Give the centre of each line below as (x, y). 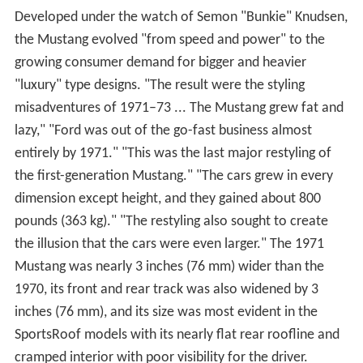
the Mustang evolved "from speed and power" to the (169, 41)
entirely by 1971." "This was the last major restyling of (173, 154)
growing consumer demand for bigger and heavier (160, 63)
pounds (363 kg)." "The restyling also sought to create (171, 222)
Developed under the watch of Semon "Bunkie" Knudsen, (181, 18)
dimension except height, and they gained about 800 (167, 199)
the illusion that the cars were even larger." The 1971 (169, 245)
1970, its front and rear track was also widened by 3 (166, 290)
